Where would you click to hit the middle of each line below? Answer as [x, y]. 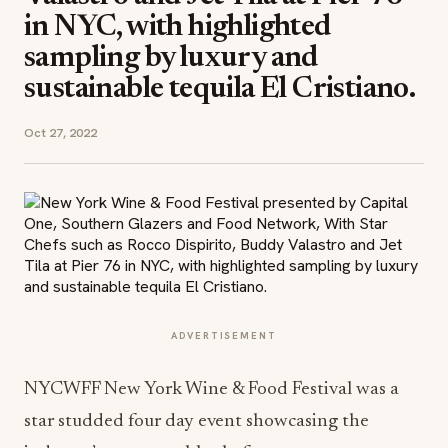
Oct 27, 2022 [60, 132]
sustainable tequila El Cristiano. [220, 90]
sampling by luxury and [171, 59]
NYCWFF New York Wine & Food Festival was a [211, 389]
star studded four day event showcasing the [196, 421]
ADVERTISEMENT [224, 335]
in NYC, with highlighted [178, 28]
